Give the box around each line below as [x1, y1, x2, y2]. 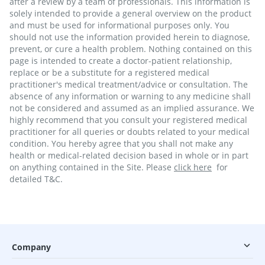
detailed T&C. [9, 173, 63, 185]
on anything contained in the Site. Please [9, 161, 174, 173]
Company [12, 241, 51, 253]
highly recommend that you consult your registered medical [9, 114, 247, 125]
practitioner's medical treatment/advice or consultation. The [9, 79, 248, 90]
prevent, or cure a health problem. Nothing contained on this [9, 43, 252, 54]
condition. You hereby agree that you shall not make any [9, 138, 233, 149]
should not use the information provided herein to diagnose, [9, 31, 250, 43]
